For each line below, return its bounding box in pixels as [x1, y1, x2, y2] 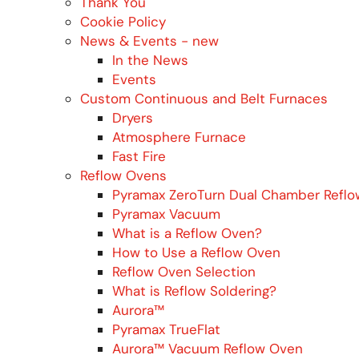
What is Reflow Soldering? [112, 281, 276, 300]
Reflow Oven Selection [112, 262, 256, 280]
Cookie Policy [80, 12, 166, 30]
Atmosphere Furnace [112, 127, 246, 146]
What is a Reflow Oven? [112, 224, 262, 242]
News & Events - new [80, 31, 219, 50]
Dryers [112, 108, 153, 127]
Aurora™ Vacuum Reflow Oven [112, 339, 303, 357]
